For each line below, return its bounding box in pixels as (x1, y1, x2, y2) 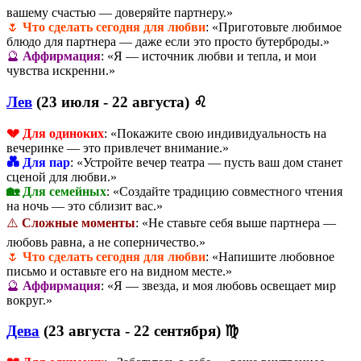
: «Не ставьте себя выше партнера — (135, 215, 336, 230)
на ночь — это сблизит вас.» (6, 198, 163, 213)
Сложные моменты (22, 215, 135, 230)
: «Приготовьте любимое (205, 20, 342, 35)
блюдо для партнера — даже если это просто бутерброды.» (6, 35, 330, 49)
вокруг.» (6, 293, 52, 307)
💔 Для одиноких (6, 126, 104, 140)
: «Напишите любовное (205, 249, 334, 263)
